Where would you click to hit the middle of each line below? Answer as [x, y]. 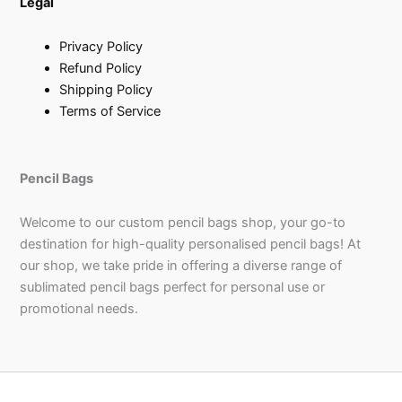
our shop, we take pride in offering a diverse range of [181, 266]
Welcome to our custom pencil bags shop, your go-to [183, 223]
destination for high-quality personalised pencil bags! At [191, 245]
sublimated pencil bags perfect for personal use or [173, 288]
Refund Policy [101, 69]
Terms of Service [110, 112]
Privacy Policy [101, 47]
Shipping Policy [106, 90]
